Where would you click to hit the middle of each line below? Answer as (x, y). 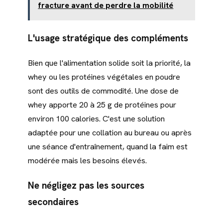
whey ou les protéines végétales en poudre (104, 77)
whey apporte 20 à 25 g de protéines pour (102, 105)
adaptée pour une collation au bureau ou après (110, 132)
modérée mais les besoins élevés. (87, 160)
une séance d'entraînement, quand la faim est (108, 146)
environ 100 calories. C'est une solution (96, 118)
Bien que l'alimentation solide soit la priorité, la (109, 63)
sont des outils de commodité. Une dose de (103, 91)
